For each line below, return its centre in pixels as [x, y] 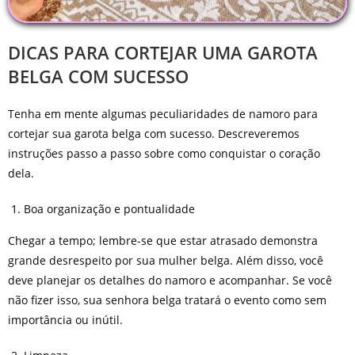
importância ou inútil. [65, 319]
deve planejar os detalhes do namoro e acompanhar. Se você [170, 280]
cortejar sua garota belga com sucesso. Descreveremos [153, 133]
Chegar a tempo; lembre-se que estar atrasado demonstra [162, 240]
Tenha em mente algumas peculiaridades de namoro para [162, 113]
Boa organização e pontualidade [109, 208]
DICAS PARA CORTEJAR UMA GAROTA [162, 52]
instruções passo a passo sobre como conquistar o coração [164, 153]
